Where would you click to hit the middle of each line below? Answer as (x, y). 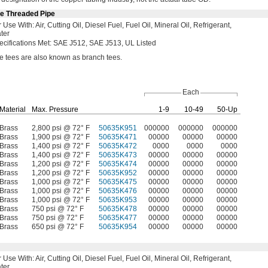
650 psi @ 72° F (58, 227)
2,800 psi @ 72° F (61, 128)
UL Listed (140, 43)
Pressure (63, 109)
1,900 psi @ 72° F (61, 137)
